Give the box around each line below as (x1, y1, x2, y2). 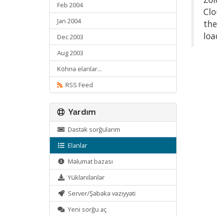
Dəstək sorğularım (65, 125, 121, 134)
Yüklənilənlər (65, 173, 105, 182)
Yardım (65, 108, 96, 117)
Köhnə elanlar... (57, 64, 102, 73)
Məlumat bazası (65, 157, 113, 166)
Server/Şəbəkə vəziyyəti (65, 189, 136, 198)
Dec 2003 (57, 32, 83, 41)
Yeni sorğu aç (65, 205, 107, 214)
